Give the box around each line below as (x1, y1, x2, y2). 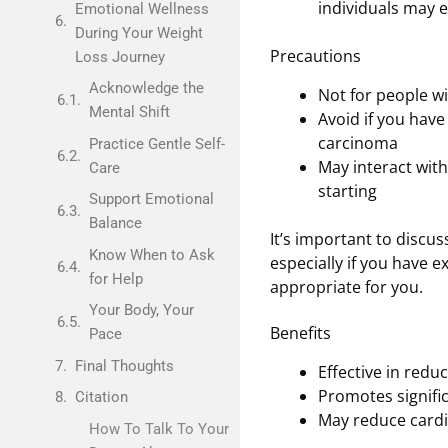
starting (318, 180, 377, 203)
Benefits (270, 322, 331, 345)
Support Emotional (88, 190, 214, 208)
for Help (88, 269, 143, 288)
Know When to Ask (88, 245, 215, 264)
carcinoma (318, 132, 398, 155)
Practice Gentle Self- (88, 134, 225, 153)
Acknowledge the (88, 79, 204, 97)
